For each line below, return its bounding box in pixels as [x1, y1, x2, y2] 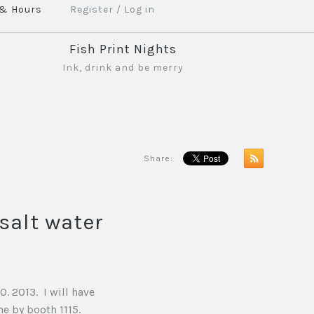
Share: [144, 153, 173, 163]
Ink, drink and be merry [62, 62, 184, 74]
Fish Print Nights [69, 41, 177, 57]
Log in [124, 4, 155, 15]
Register [70, 4, 114, 15]
